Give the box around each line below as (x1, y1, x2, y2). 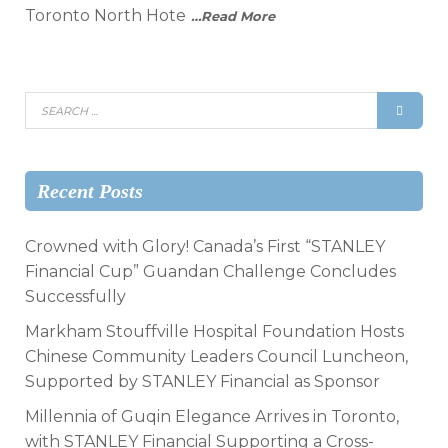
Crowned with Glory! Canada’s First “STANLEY (25, 237, 385, 256)
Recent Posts (37, 180, 143, 202)
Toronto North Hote (25, 6, 186, 25)
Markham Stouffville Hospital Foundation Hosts (25, 322, 404, 341)
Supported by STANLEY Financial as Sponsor (25, 372, 380, 391)
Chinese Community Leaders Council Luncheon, (25, 347, 408, 366)
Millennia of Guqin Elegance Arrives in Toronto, (25, 407, 399, 426)
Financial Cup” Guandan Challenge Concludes (25, 262, 396, 281)
